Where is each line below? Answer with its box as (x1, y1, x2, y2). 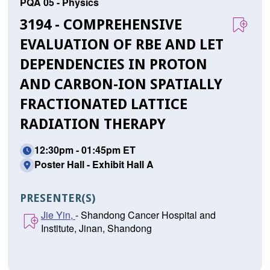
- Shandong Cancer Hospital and (75, 208, 216, 222)
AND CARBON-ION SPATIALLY (19, 76, 222, 93)
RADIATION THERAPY (19, 116, 166, 133)
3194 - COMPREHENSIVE (19, 16, 182, 33)
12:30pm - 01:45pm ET (34, 143, 136, 157)
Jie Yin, (40, 208, 75, 222)
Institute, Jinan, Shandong (40, 221, 152, 235)
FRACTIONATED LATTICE (19, 96, 187, 113)
